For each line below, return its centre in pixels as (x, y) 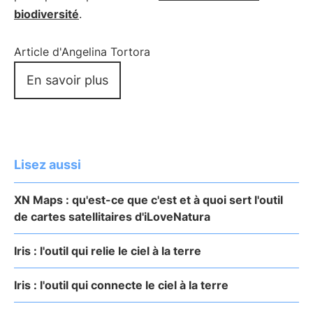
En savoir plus (67, 80)
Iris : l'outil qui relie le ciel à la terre (108, 251)
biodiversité (46, 14)
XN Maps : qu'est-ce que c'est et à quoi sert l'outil (148, 200)
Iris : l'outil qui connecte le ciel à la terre (121, 285)
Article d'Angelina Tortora (82, 52)
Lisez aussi (48, 165)
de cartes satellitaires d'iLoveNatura (112, 217)
